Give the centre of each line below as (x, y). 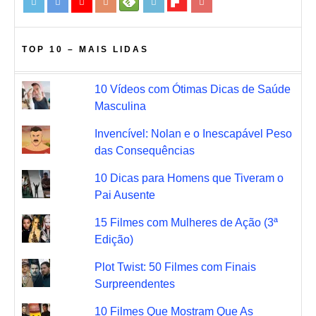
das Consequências (144, 150)
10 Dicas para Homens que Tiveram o (189, 178)
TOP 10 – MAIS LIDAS (85, 49)
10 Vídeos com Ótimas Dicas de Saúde (192, 89)
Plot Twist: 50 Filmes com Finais (175, 267)
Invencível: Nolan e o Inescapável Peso (193, 133)
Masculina (120, 106)
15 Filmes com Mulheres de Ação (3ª (186, 222)
